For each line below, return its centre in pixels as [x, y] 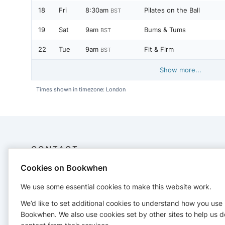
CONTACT [55, 149]
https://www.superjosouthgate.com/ [103, 215]
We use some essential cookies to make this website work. [116, 186]
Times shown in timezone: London [81, 90]
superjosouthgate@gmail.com [92, 205]
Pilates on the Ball [172, 10]
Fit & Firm [159, 49]
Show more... [181, 70]
